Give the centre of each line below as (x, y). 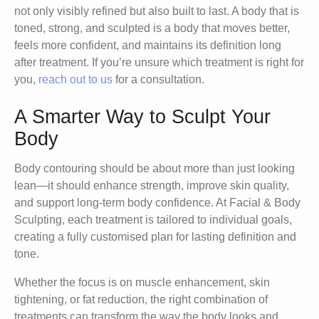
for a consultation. (158, 80)
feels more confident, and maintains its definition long (148, 46)
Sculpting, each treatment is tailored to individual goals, (153, 220)
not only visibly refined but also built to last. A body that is (157, 11)
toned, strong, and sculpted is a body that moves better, (152, 28)
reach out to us (75, 80)
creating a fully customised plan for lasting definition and (155, 237)
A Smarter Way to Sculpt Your (142, 117)
